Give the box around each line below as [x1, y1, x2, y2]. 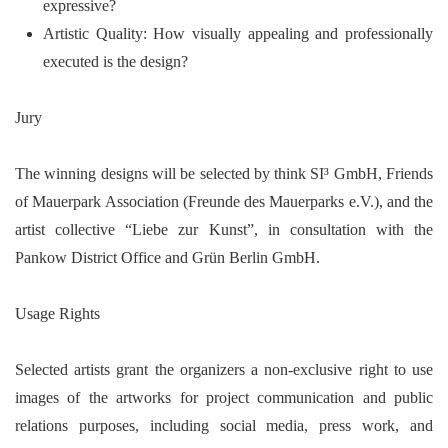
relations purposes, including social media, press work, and [15, 417, 433, 434]
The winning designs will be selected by [15, 165, 275, 182]
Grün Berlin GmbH [192, 249, 316, 266]
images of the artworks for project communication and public [15, 389, 433, 406]
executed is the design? [43, 53, 188, 70]
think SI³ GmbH [274, 165, 378, 182]
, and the [378, 193, 433, 210]
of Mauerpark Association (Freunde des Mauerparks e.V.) [15, 193, 379, 210]
